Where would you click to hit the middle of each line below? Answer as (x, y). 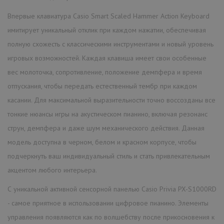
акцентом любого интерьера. (52, 170)
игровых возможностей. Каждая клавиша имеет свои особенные (107, 58)
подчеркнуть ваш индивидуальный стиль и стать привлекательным (109, 156)
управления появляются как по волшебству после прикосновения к (111, 217)
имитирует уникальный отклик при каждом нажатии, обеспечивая (107, 30)
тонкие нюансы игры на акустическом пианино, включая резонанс (107, 114)
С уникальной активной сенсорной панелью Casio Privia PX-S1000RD (112, 189)
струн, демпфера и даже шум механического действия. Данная (106, 128)
